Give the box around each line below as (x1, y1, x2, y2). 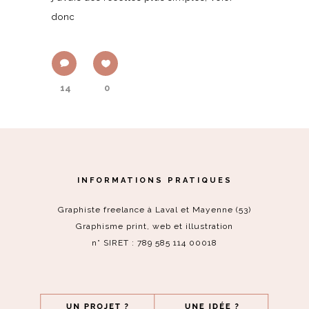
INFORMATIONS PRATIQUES (77, 176, 232, 185)
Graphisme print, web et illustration (76, 221, 233, 231)
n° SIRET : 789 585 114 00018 (92, 238, 217, 248)
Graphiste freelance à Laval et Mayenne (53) (58, 205, 251, 215)
